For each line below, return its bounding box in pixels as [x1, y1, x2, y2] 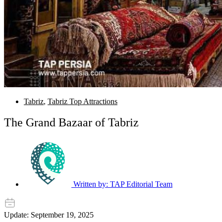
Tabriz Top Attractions [48, 97, 117, 106]
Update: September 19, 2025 [4, 211, 94, 220]
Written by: [73, 180, 108, 189]
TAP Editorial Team [108, 180, 172, 189]
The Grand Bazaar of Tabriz [4, 116, 139, 129]
